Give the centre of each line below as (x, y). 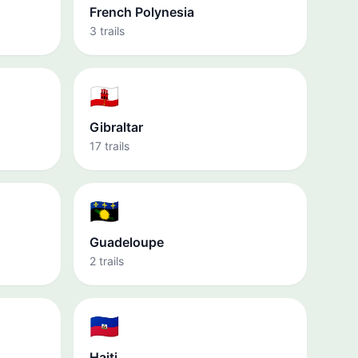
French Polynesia (142, 12)
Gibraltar (116, 127)
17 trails (109, 146)
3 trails (107, 31)
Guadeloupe (127, 242)
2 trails (107, 261)
